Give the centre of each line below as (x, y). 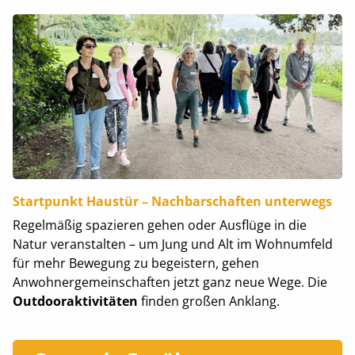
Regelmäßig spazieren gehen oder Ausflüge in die (159, 225)
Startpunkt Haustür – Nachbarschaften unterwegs (172, 201)
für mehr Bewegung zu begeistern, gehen (136, 263)
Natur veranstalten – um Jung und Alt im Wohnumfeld (172, 244)
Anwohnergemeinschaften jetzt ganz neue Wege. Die (170, 282)
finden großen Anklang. (208, 301)
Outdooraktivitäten (75, 301)
